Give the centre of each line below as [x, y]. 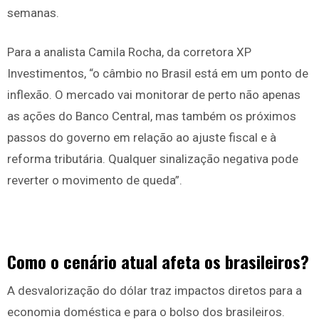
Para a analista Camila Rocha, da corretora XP [129, 52]
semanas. [33, 13]
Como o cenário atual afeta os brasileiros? [158, 262]
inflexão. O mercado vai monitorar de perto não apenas [154, 95]
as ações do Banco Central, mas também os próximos [152, 116]
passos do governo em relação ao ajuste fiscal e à [142, 138]
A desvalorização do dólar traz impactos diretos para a [155, 291]
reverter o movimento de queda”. [95, 181]
